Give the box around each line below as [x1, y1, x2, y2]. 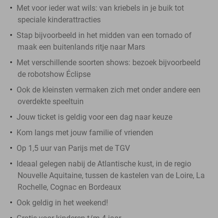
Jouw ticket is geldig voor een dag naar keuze [17, 112, 172, 122]
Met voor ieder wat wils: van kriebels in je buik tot [17, 3, 184, 13]
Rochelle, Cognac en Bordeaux [18, 182, 121, 192]
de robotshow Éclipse [18, 69, 91, 79]
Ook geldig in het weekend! [17, 198, 108, 207]
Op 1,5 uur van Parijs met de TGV [17, 143, 130, 153]
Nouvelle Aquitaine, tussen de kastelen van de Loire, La [18, 170, 205, 180]
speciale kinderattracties [18, 15, 101, 24]
